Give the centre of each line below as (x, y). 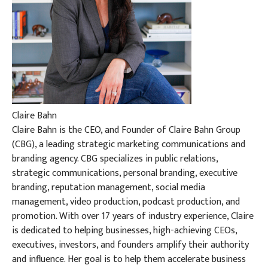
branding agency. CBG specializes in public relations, (115, 159)
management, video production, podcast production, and (126, 202)
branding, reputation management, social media (109, 187)
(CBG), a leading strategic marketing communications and (129, 144)
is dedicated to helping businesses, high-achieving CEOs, (124, 230)
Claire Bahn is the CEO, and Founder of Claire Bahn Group (126, 130)
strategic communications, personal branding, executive (125, 173)
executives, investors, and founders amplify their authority (130, 245)
